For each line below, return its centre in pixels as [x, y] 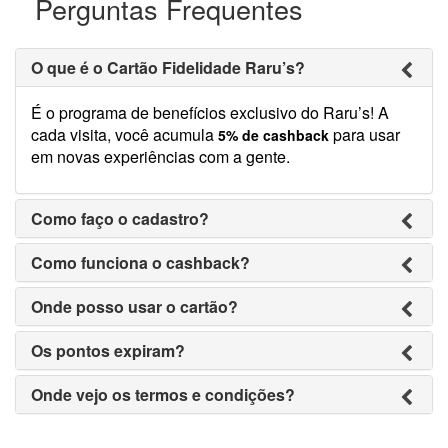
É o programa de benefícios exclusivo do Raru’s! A [210, 113]
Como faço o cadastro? [120, 219]
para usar [364, 135]
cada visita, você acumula [124, 135]
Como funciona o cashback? [140, 263]
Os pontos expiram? [108, 351]
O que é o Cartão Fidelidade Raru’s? [168, 68]
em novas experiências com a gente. [160, 157]
